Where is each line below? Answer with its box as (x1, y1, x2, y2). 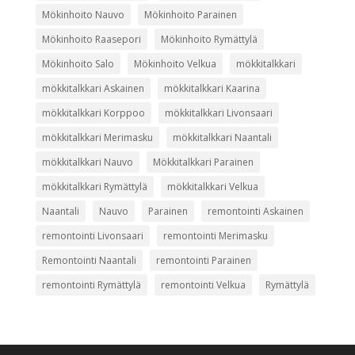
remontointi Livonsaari (41, 228, 143, 242)
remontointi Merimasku (162, 228, 268, 242)
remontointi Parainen (155, 253, 251, 267)
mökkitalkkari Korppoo (41, 105, 145, 120)
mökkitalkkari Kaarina (163, 81, 260, 95)
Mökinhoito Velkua (133, 56, 216, 71)
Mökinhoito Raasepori (41, 32, 141, 46)
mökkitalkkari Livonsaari (164, 105, 273, 120)
